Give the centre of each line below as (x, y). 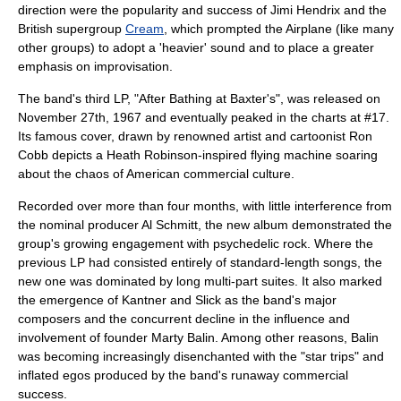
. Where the (340, 243)
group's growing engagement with (115, 243)
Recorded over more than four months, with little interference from (205, 206)
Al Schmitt (170, 225)
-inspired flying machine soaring (288, 155)
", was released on (328, 98)
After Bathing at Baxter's (207, 98)
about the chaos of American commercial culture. (156, 174)
